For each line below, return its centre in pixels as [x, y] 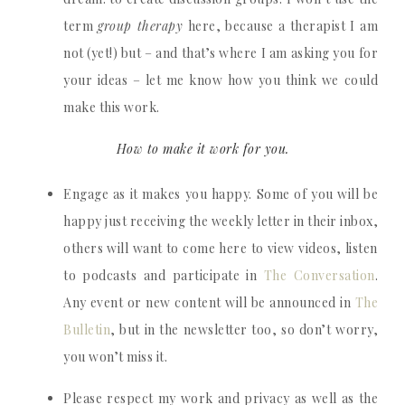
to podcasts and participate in [164, 275]
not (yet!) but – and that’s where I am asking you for [221, 53]
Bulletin [87, 330]
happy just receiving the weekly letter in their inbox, [221, 221]
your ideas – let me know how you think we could [221, 80]
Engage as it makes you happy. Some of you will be [221, 194]
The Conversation [319, 275]
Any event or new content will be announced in [209, 302]
